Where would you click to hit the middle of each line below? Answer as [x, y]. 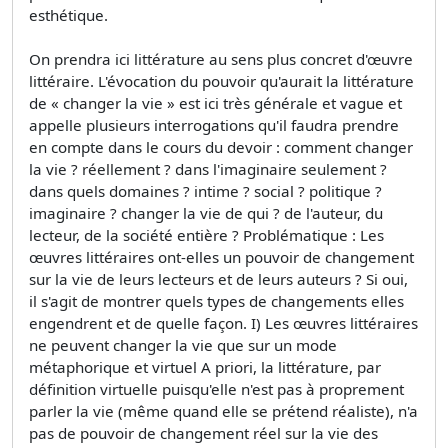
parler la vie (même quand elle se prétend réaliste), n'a [223, 410]
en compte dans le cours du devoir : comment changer [221, 146]
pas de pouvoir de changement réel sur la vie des [203, 432]
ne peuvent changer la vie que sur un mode [183, 344]
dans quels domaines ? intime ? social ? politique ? [205, 190]
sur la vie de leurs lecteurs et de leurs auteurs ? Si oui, [218, 278]
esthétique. [68, 14]
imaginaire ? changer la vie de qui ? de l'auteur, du [206, 212]
